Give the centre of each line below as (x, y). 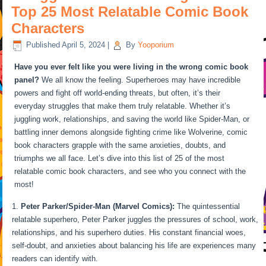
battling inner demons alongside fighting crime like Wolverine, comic (131, 132)
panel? (27, 80)
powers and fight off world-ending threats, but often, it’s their (118, 93)
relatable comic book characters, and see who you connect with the (130, 171)
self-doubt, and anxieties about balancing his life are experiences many (134, 245)
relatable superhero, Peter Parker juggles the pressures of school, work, (135, 219)
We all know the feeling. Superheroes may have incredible (140, 80)
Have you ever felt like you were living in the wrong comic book (132, 66)
